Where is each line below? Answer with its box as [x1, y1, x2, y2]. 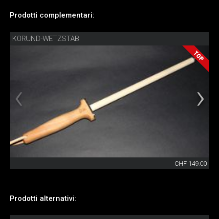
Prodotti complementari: [10, 11, 94, 20]
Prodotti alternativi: [10, 194, 76, 203]
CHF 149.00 [175, 159, 207, 167]
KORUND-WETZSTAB [12, 34, 79, 44]
